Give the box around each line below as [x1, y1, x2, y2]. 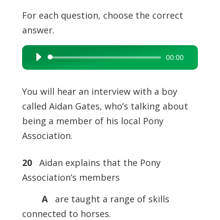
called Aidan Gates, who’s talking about [22, 100, 188, 112]
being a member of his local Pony [22, 115, 164, 127]
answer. [22, 24, 55, 36]
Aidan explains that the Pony [31, 157, 161, 168]
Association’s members [22, 171, 120, 183]
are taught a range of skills [50, 193, 169, 205]
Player [29, 68, 50, 77]
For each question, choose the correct [22, 9, 183, 21]
